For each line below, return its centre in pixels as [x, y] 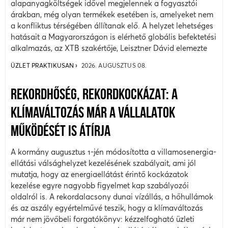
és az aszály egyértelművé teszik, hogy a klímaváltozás [107, 208]
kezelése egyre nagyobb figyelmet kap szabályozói [100, 185]
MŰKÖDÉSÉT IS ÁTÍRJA [61, 132]
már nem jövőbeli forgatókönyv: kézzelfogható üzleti [103, 219]
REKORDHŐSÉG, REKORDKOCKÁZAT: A [94, 95]
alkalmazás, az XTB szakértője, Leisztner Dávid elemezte [109, 48]
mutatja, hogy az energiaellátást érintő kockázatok [99, 174]
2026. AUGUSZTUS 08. [114, 65]
